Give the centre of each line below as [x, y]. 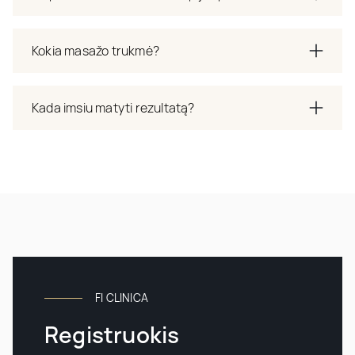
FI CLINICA [122, 297]
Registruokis [112, 334]
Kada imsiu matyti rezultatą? [113, 107]
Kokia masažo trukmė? [95, 50]
